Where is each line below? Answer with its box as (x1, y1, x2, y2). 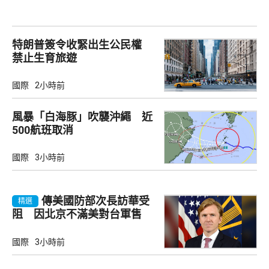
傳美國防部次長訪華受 (41, 195, 150, 208)
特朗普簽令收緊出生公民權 (12, 38, 153, 51)
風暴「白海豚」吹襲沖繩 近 (12, 110, 153, 124)
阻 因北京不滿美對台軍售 (12, 208, 142, 221)
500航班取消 (12, 124, 73, 137)
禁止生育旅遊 (12, 51, 77, 64)
